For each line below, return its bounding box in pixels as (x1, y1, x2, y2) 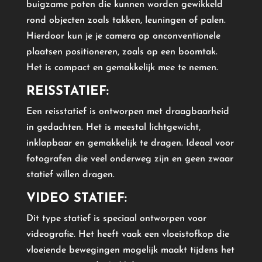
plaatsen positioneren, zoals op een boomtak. (26, 47, 218, 57)
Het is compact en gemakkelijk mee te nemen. (26, 63, 218, 73)
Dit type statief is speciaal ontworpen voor (26, 213, 206, 223)
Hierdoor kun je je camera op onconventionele (26, 31, 220, 41)
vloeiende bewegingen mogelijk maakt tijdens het (26, 245, 235, 255)
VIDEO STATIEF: (26, 191, 127, 205)
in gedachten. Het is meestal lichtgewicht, (26, 122, 201, 132)
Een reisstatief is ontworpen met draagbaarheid (26, 106, 229, 116)
